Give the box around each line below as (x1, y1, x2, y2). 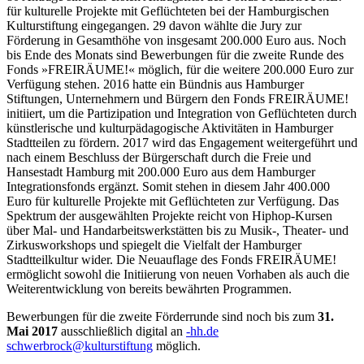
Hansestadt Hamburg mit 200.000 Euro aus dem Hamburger (6, 164, 315, 179)
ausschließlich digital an (58, 323, 186, 338)
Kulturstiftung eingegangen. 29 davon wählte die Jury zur (6, 18, 301, 32)
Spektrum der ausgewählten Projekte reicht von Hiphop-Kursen (6, 208, 332, 223)
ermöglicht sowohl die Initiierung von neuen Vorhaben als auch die (6, 266, 349, 281)
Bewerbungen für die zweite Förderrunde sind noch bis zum (6, 309, 318, 323)
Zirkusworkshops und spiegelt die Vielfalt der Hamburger (6, 237, 301, 252)
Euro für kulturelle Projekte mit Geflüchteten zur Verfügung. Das (6, 193, 339, 208)
